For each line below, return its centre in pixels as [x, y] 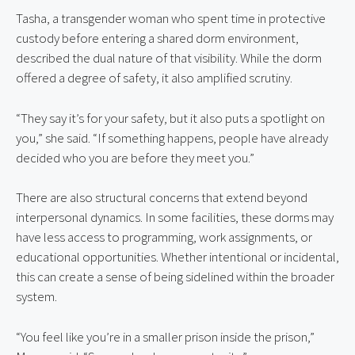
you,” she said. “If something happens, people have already [172, 137]
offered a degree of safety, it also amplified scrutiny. [154, 78]
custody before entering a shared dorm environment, [157, 38]
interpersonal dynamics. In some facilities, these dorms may [175, 218]
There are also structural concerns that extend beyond [162, 198]
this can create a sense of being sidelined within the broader [175, 277]
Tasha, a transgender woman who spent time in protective [171, 19]
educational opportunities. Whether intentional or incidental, [177, 257]
